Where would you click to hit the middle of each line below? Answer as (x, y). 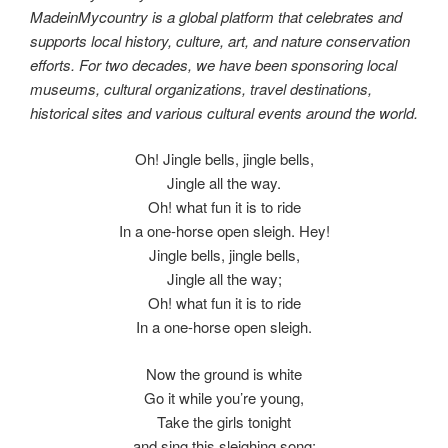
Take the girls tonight (224, 421)
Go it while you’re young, (224, 397)
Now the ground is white (224, 373)
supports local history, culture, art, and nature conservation (220, 40)
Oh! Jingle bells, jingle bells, (224, 159)
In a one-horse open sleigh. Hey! (224, 231)
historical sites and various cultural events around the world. (224, 112)
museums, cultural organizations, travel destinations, (201, 88)
